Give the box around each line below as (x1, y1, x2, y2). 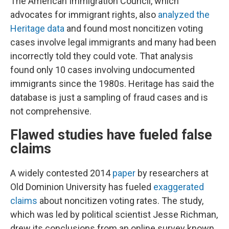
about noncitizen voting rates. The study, (37, 195, 203, 206)
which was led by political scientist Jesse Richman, (10, 209, 218, 220)
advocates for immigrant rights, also (10, 9, 158, 20)
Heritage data (10, 23, 64, 34)
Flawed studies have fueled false (10, 127, 212, 143)
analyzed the (158, 9, 210, 20)
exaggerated (153, 181, 204, 192)
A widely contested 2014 (10, 168, 112, 178)
